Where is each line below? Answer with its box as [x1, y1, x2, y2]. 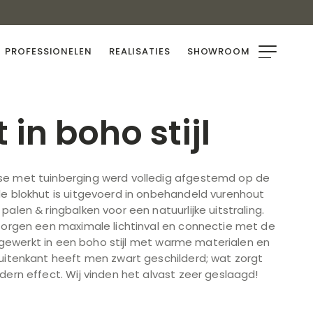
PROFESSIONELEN [5, 45, 92, 59]
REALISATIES [108, 45, 170, 59]
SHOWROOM [187, 45, 250, 59]
